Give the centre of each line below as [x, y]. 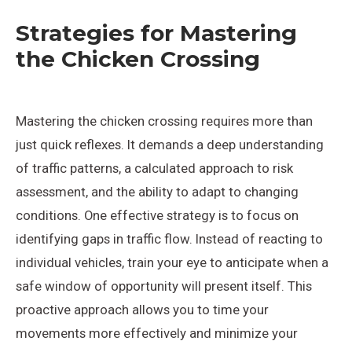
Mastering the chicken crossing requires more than [164, 121]
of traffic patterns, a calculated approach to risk [154, 168]
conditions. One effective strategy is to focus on [157, 215]
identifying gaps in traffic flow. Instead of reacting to [169, 238]
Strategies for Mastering [156, 33]
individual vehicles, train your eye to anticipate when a [172, 262]
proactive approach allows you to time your [142, 309]
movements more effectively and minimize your [157, 333]
